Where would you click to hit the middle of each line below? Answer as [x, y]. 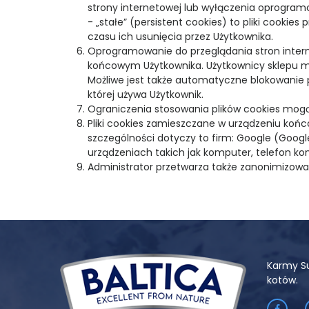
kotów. [282, 280]
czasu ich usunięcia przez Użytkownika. [180, 37]
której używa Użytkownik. [146, 94]
